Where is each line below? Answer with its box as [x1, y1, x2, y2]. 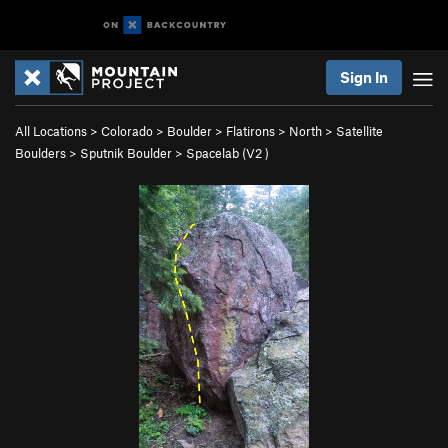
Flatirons [226, 123, 275, 139]
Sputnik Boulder [80, 145, 172, 161]
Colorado [101, 123, 153, 139]
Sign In [340, 68, 388, 86]
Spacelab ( [186, 145, 246, 161]
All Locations [15, 123, 87, 139]
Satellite [336, 123, 383, 139]
